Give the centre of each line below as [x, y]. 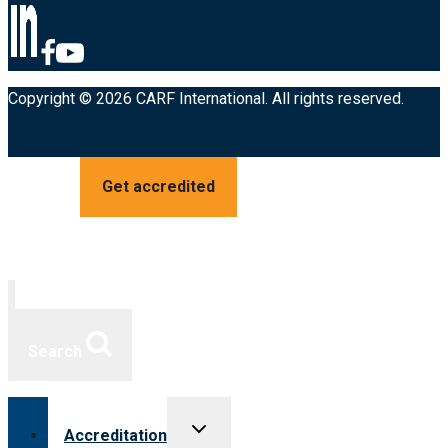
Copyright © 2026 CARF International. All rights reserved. [206, 99]
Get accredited [158, 187]
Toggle [213, 425]
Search [55, 351]
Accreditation [115, 435]
